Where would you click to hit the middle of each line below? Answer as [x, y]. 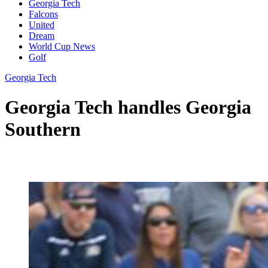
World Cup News [62, 47]
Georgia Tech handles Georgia [128, 107]
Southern [43, 129]
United [42, 25]
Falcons [43, 14]
